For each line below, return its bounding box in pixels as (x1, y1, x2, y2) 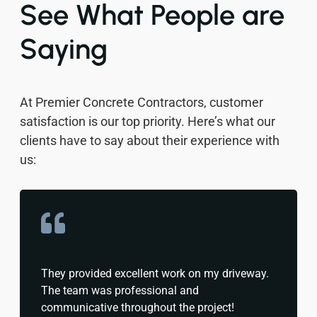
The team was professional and (41, 283, 199, 297)
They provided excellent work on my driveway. (41, 266, 269, 280)
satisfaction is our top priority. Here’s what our (20, 113, 275, 129)
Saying (20, 31, 108, 66)
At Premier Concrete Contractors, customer (20, 94, 263, 110)
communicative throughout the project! (41, 300, 234, 314)
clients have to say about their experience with (20, 132, 279, 148)
